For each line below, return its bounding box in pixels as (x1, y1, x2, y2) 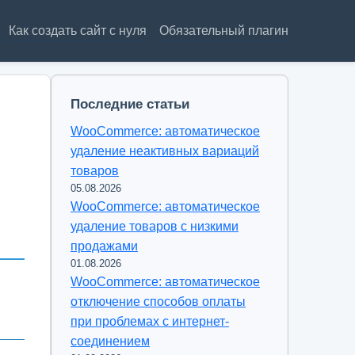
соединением (71, 334, 150, 348)
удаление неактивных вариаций (71, 144, 259, 158)
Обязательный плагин (159, 24, 288, 37)
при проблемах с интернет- (71, 315, 229, 328)
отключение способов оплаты (71, 295, 246, 308)
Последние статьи (71, 97, 189, 112)
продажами (71, 239, 138, 253)
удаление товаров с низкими (71, 219, 239, 233)
